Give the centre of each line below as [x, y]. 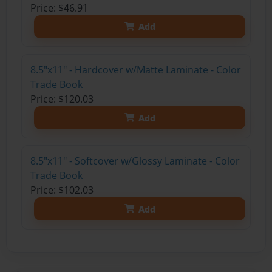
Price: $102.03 [62, 190]
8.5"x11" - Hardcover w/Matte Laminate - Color [135, 70]
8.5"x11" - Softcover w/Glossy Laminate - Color [135, 161]
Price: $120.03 [62, 99]
